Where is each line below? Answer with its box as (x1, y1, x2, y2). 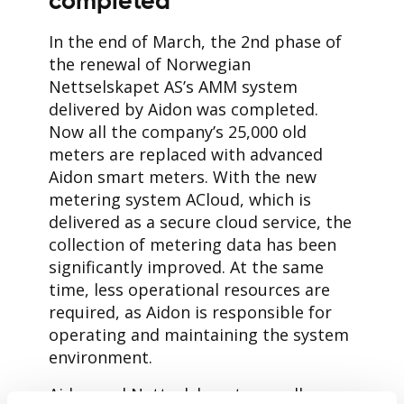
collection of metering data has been (49, 233, 336, 255)
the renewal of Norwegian (49, 52, 251, 75)
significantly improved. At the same (49, 255, 324, 278)
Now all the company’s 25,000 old (49, 120, 307, 142)
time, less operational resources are (49, 278, 330, 300)
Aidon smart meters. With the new (49, 165, 317, 188)
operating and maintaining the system (49, 323, 349, 345)
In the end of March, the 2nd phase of (49, 30, 342, 52)
